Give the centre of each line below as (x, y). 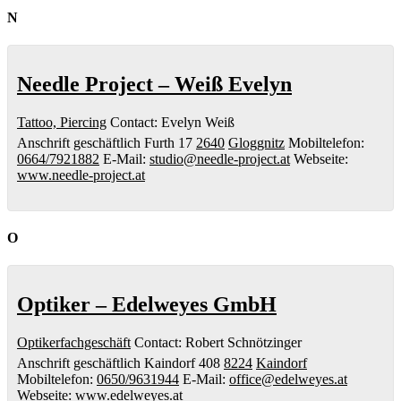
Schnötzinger (264, 343)
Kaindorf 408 (182, 363)
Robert (205, 343)
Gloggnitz (256, 142)
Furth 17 (168, 142)
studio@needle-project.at (220, 158)
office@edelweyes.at (288, 380)
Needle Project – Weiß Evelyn (154, 84)
